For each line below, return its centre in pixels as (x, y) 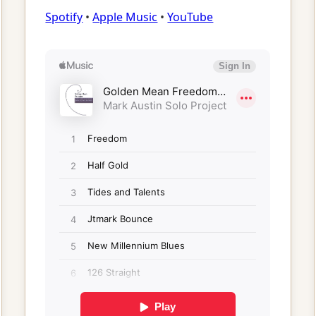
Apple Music (125, 17)
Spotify (64, 17)
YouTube (190, 17)
